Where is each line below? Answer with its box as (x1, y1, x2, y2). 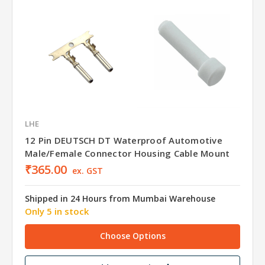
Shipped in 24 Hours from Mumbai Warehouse (25, 192, 215, 204)
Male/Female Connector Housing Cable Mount (25, 147, 230, 160)
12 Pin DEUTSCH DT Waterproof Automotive (25, 134, 222, 147)
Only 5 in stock (25, 205, 89, 217)
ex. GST (72, 165, 103, 177)
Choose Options (99, 230, 166, 241)
